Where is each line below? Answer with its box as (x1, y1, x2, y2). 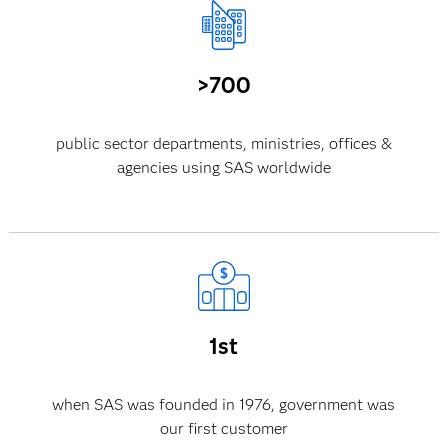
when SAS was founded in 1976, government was (52, 395, 396, 414)
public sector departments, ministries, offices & (55, 134, 392, 153)
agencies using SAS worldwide (116, 158, 331, 177)
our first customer (159, 419, 288, 438)
